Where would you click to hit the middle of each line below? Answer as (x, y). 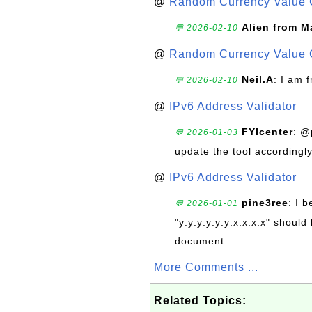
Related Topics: (200, 300)
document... (205, 241)
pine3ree (265, 202)
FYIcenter (267, 131)
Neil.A (258, 79)
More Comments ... (206, 267)
